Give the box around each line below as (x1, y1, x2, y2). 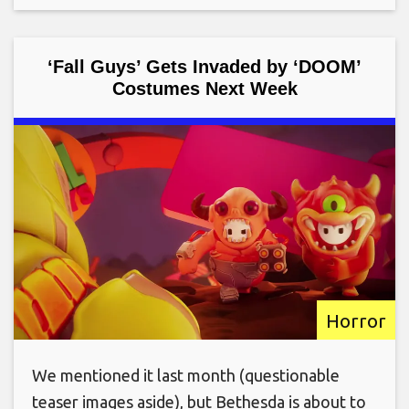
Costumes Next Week (111, 79, 298, 100)
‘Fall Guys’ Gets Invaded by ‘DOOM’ (47, 57, 362, 78)
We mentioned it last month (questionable (32, 366, 340, 385)
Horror (326, 309, 386, 332)
